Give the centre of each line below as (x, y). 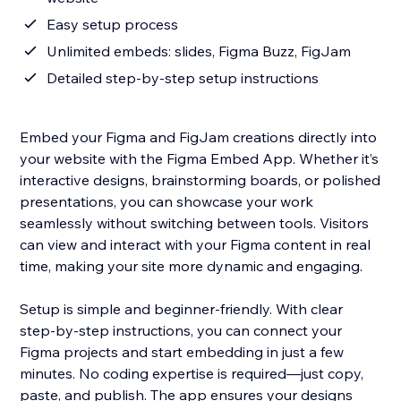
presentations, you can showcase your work (167, 202)
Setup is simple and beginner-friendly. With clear (182, 309)
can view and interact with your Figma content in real (196, 245)
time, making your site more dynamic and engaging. (192, 266)
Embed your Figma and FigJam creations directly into (199, 137)
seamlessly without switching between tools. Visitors (195, 223)
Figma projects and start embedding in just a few (182, 352)
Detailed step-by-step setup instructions (183, 78)
